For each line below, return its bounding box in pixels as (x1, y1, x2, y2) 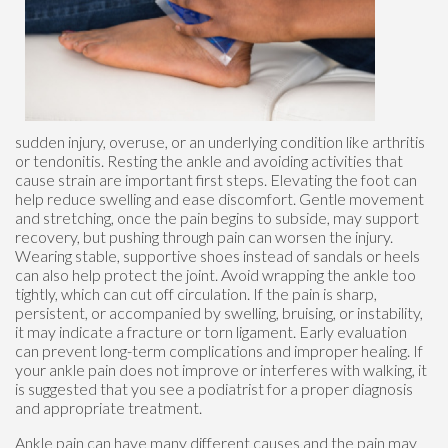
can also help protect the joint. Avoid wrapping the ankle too (15, 264, 416, 284)
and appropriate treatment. (15, 397, 202, 417)
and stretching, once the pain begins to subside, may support (15, 207, 419, 227)
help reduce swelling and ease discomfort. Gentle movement (15, 188, 424, 208)
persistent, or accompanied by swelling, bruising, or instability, (15, 302, 423, 322)
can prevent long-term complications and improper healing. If (15, 340, 423, 360)
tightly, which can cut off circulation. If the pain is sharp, (15, 283, 377, 303)
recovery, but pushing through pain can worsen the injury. (15, 226, 393, 246)
